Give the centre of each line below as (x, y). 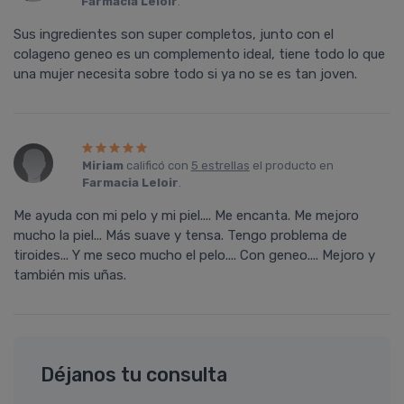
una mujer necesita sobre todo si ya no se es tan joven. (185, 74)
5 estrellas (220, 166)
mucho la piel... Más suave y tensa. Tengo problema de (180, 236)
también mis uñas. (70, 275)
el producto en (291, 166)
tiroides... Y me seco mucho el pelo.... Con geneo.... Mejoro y (194, 256)
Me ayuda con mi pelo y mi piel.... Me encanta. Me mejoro (186, 216)
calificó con (157, 166)
